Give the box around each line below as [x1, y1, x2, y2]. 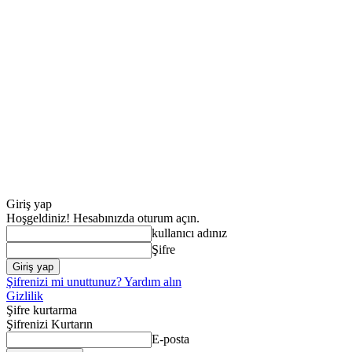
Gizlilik [6, 289, 43, 302]
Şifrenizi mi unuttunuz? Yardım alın [6, 275, 181, 288]
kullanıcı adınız [152, 226, 227, 240]
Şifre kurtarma [6, 303, 77, 317]
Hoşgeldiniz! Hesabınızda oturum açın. [6, 211, 200, 225]
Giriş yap [6, 197, 52, 211]
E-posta [152, 332, 189, 346]
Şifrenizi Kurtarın [6, 317, 93, 331]
